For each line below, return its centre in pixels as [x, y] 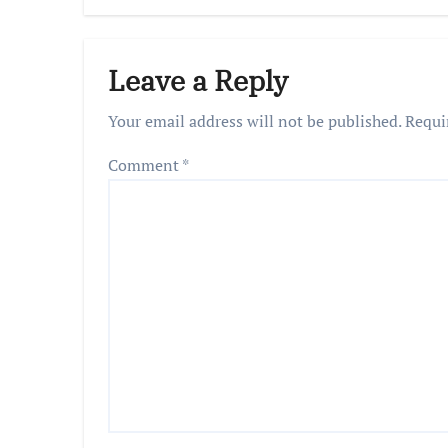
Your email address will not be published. [254, 121]
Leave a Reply [198, 80]
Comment [145, 165]
